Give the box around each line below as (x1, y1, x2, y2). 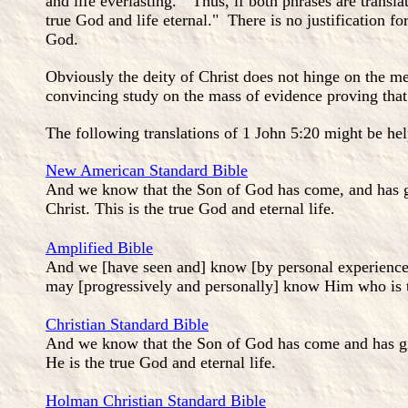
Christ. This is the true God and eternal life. (46, 199, 335, 218)
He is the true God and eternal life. (46, 353, 276, 372)
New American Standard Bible (46, 161, 248, 179)
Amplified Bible (46, 239, 153, 257)
